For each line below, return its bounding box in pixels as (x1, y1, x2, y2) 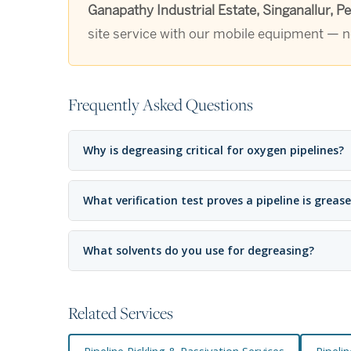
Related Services (68, 302, 173, 324)
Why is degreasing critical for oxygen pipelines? (83, 143, 344, 158)
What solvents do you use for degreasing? (83, 243, 314, 259)
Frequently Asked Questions (68, 93, 253, 116)
